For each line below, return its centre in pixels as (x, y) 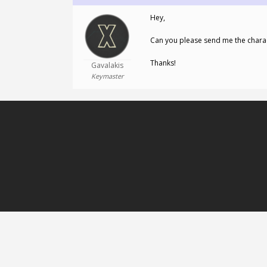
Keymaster (107, 76)
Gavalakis (107, 65)
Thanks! (163, 63)
